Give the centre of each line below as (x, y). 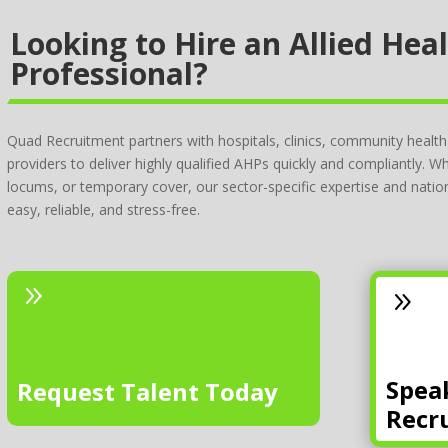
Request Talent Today (148, 392)
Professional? (109, 73)
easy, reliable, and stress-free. (104, 209)
